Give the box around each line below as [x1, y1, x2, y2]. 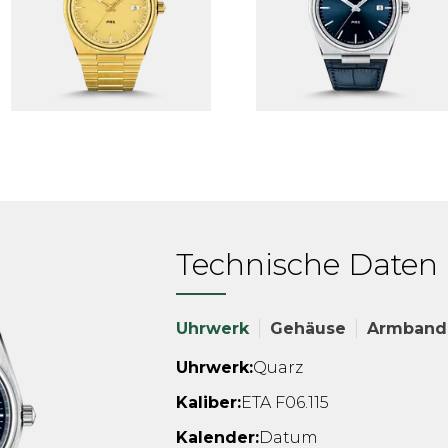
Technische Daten [176, 246, 438, 283]
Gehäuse [270, 319, 346, 338]
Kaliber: [176, 393, 241, 412]
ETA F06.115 [241, 393, 329, 412]
